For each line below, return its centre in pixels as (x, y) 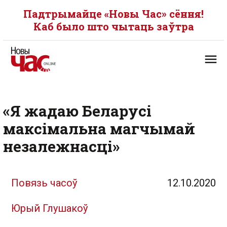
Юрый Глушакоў (50, 208)
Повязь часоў (44, 183)
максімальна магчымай (99, 128)
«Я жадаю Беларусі (77, 111)
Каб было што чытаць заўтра (113, 26)
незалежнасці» (61, 146)
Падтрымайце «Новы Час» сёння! (113, 14)
